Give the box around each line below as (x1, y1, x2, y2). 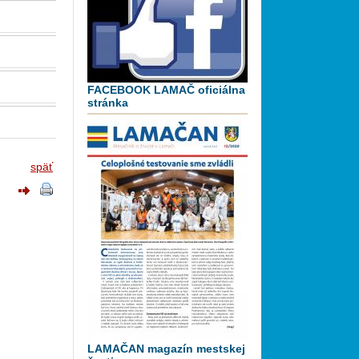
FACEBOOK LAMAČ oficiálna (87, 83, 245, 96)
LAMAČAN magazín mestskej (87, 342, 245, 355)
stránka (87, 96, 128, 109)
